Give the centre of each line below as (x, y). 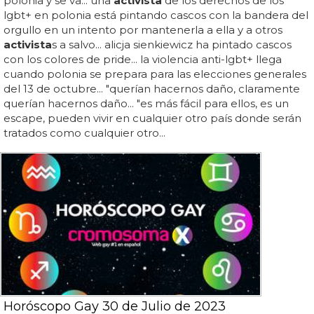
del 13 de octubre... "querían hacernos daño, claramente (152, 89)
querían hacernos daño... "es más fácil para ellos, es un (146, 104)
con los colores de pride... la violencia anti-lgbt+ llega (143, 60)
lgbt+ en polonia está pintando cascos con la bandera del (156, 15)
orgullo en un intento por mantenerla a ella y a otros (143, 30)
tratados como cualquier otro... (84, 133)
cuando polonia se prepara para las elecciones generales (155, 74)
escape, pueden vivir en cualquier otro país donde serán (152, 118)
